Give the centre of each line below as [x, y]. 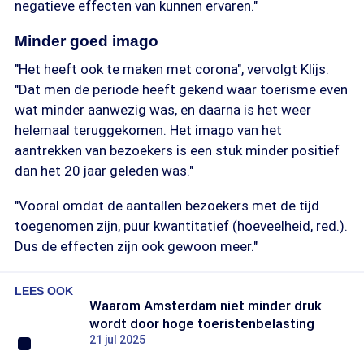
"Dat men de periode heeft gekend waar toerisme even [181, 89]
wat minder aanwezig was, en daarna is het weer [163, 110]
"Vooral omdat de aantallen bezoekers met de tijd [167, 206]
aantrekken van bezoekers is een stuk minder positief [177, 150]
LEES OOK [44, 291]
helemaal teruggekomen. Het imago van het [148, 130]
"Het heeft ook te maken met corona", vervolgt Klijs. [172, 69]
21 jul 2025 [117, 340]
